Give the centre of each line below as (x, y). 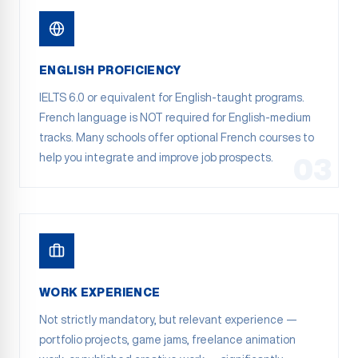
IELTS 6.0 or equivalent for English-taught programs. (172, 97)
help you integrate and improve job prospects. (156, 157)
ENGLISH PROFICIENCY (110, 70)
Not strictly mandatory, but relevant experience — (168, 320)
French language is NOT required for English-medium (175, 117)
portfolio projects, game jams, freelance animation (167, 340)
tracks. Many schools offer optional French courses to (177, 137)
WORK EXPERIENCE (100, 292)
